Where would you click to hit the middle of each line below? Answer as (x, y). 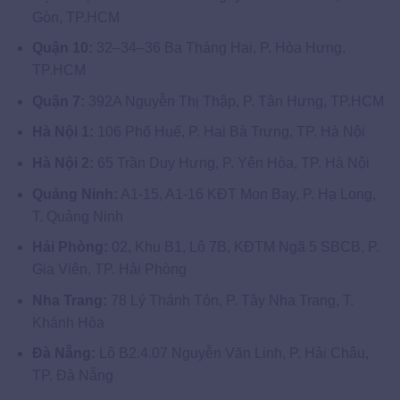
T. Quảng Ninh (77, 216)
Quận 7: (58, 101)
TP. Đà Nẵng (72, 376)
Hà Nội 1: (62, 132)
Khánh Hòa (68, 322)
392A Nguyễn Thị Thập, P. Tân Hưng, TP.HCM (234, 101)
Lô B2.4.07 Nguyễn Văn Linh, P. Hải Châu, (232, 354)
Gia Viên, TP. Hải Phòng (109, 270)
